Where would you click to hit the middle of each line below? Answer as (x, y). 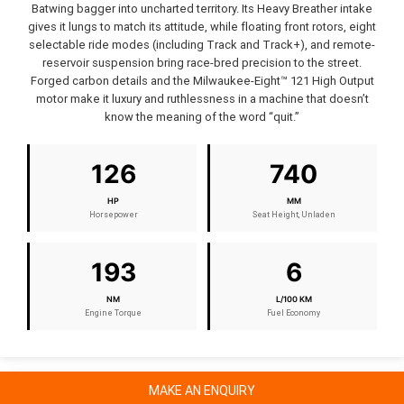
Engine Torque (113, 313)
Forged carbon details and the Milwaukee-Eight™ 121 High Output (202, 81)
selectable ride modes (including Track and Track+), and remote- (202, 45)
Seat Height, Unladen (294, 215)
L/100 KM (294, 299)
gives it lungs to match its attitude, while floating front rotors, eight (202, 27)
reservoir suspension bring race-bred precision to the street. (202, 63)
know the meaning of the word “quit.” (202, 117)
